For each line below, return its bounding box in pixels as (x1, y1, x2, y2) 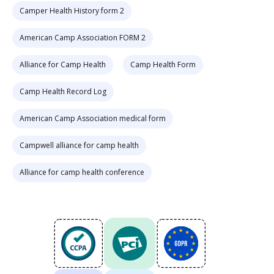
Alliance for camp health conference (20, 167, 144, 177)
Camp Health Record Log (20, 86, 106, 97)
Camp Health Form (130, 59, 196, 70)
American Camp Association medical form (20, 113, 166, 124)
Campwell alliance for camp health (20, 140, 139, 150)
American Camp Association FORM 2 (20, 32, 146, 43)
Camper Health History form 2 (20, 6, 124, 16)
